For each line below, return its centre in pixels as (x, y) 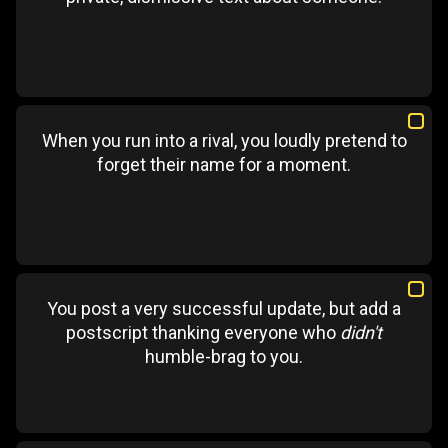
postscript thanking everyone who (203, 332)
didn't (361, 332)
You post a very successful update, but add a (224, 308)
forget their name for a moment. (224, 164)
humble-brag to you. (224, 356)
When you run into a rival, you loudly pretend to (224, 140)
